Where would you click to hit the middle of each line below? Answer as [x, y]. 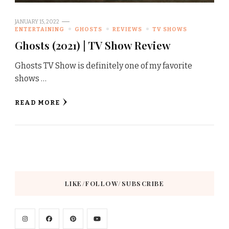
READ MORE [37, 102]
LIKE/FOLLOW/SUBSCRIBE [114, 183]
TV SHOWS [170, 29]
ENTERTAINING [40, 29]
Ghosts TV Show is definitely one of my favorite [104, 65]
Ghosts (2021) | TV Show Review [93, 45]
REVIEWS [127, 29]
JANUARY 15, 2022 [37, 21]
